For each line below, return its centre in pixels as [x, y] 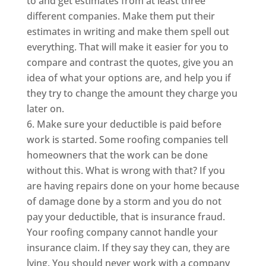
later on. [45, 108]
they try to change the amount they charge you [132, 93]
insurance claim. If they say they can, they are [128, 247]
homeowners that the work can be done [117, 155]
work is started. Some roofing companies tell [127, 139]
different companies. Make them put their [121, 16]
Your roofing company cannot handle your [122, 232]
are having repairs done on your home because [133, 186]
